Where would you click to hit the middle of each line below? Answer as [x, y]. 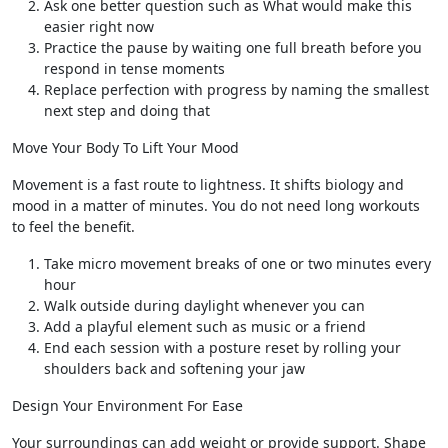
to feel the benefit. [73, 226]
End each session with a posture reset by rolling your [222, 347]
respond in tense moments [134, 68]
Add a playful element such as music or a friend [205, 326]
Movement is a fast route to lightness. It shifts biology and [208, 184]
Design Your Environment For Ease [127, 405]
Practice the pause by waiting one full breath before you [233, 47]
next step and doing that [127, 110]
